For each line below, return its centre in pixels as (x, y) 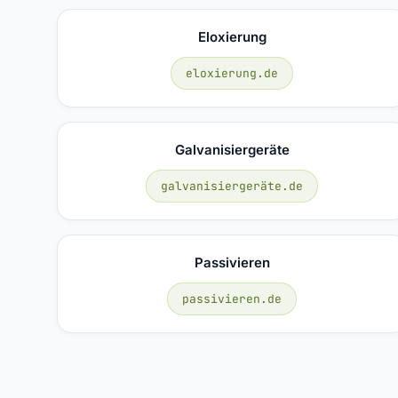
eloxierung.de (232, 73)
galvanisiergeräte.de (232, 186)
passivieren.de (232, 298)
